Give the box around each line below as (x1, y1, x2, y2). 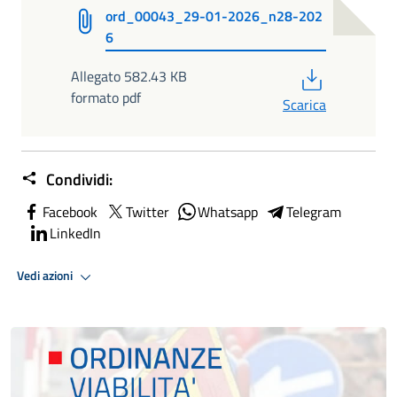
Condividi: (43, 167, 113, 191)
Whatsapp (198, 200, 258, 222)
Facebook (43, 200, 97, 222)
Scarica (283, 93, 326, 115)
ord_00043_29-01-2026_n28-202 (105, 5, 323, 27)
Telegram (286, 200, 341, 222)
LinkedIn (50, 222, 101, 244)
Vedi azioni (17, 266, 75, 286)
